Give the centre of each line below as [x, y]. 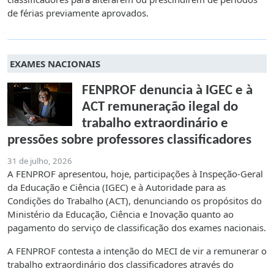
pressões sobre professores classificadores [129, 141]
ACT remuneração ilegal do [160, 108]
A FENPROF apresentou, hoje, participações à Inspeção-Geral [135, 174]
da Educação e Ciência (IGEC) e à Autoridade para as [117, 187]
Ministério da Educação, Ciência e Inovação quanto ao [120, 214]
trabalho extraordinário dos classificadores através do [120, 265]
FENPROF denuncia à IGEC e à [167, 91]
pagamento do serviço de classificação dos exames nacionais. [137, 228]
